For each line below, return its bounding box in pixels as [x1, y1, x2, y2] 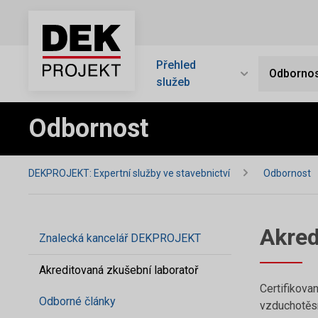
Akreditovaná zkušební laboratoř [39, 263, 198, 277]
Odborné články [39, 295, 116, 308]
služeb [156, 75, 190, 89]
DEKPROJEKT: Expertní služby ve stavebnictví [28, 168, 232, 179]
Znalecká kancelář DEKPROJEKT [39, 231, 201, 245]
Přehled [156, 58, 196, 72]
